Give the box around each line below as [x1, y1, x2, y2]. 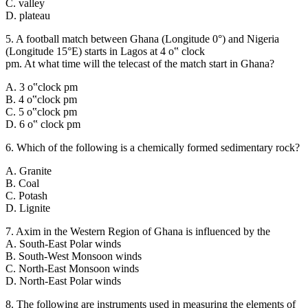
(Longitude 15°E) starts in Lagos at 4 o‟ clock [5, 45, 205, 57]
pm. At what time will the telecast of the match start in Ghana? [5, 57, 274, 69]
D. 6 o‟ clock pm [5, 118, 80, 130]
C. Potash [5, 189, 47, 201]
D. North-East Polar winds [5, 274, 121, 287]
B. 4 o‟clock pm [5, 93, 77, 105]
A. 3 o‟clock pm [5, 80, 78, 93]
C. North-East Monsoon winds [5, 262, 139, 274]
